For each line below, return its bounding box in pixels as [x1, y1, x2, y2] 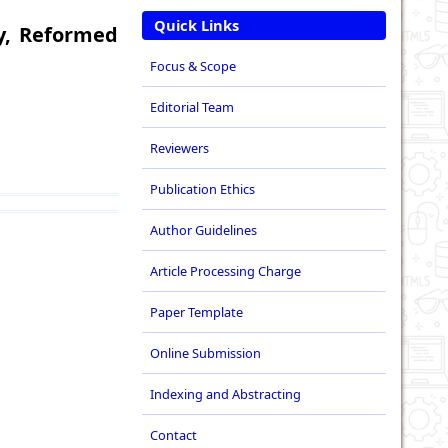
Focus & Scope [150, 57, 236, 76]
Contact [150, 426, 197, 445]
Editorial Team [150, 98, 234, 117]
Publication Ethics [150, 180, 255, 199]
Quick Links [154, 15, 239, 36]
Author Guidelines [150, 221, 257, 240]
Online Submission [150, 344, 261, 363]
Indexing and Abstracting [150, 385, 301, 404]
